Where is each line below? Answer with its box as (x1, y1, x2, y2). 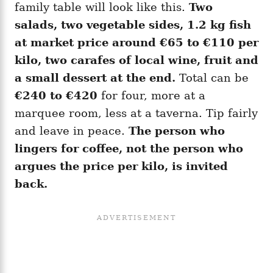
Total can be (175, 71, 249, 84)
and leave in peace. (15, 124, 129, 137)
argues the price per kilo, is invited (15, 159, 228, 172)
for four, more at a (97, 88, 205, 102)
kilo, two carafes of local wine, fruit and (15, 53, 258, 66)
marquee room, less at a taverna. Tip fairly (15, 106, 258, 119)
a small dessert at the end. (15, 71, 175, 84)
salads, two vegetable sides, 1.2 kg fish (15, 18, 251, 31)
